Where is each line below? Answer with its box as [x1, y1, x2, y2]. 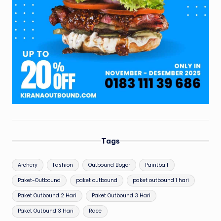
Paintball [145, 161, 169, 169]
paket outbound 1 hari [132, 176, 189, 184]
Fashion [52, 161, 73, 169]
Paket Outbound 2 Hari [18, 192, 77, 200]
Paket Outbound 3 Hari [91, 192, 150, 200]
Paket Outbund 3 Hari [18, 207, 74, 215]
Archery [18, 161, 38, 169]
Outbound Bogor [88, 161, 130, 169]
